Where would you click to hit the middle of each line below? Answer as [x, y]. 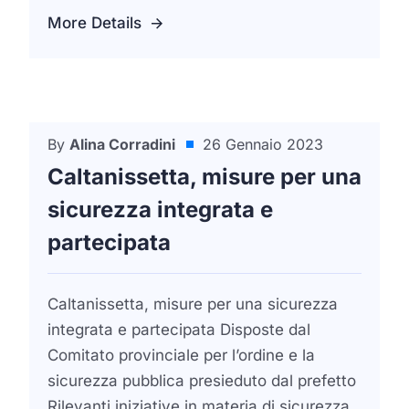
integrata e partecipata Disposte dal [179, 330]
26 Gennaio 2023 [263, 144]
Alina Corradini [122, 144]
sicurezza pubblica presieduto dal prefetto [202, 381]
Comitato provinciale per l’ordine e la [181, 355]
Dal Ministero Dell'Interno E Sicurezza [190, 158]
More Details [94, 23]
